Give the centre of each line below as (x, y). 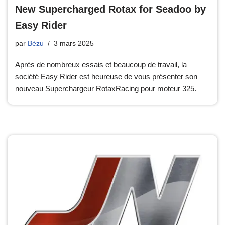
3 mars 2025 (74, 44)
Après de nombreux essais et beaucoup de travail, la (101, 65)
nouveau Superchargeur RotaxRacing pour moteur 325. (106, 89)
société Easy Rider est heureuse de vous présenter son (106, 77)
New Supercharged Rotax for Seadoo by (110, 9)
